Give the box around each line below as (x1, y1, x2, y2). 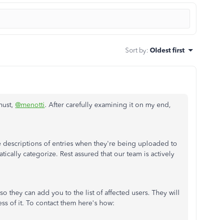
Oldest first (150, 46, 185, 54)
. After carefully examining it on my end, (45, 101, 171, 109)
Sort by (125, 46, 146, 54)
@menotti (15, 101, 45, 109)
